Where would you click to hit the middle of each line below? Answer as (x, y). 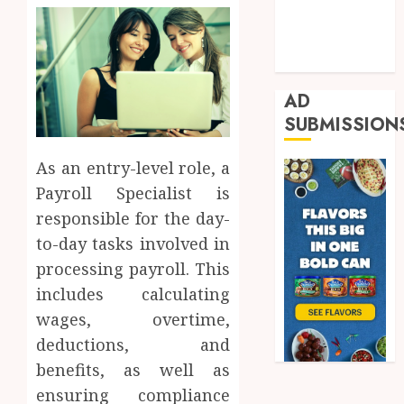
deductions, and (133, 344)
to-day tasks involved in (133, 243)
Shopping (317, 38)
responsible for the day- (133, 218)
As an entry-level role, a (133, 167)
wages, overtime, (133, 319)
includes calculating (133, 294)
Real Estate (322, 15)
